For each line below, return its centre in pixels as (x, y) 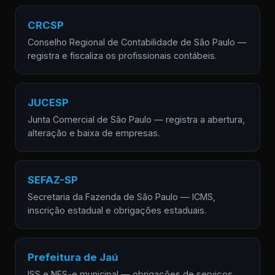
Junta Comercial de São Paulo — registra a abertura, (136, 119)
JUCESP (48, 103)
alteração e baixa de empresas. (94, 133)
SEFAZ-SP (53, 180)
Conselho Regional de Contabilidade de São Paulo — (137, 42)
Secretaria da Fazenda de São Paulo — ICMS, (122, 197)
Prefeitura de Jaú (73, 257)
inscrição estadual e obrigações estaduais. (117, 210)
